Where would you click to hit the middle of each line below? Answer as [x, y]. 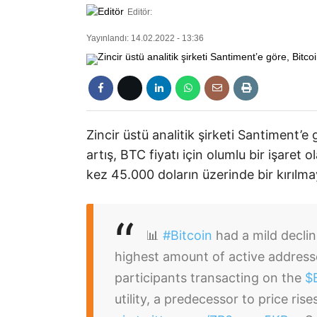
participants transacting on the [210, 278]
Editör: [140, 12]
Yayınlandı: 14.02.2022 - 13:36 [145, 39]
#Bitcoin [188, 236]
